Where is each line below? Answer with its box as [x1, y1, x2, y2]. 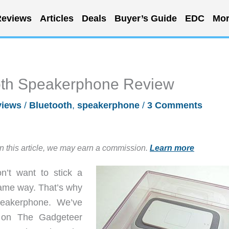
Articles [39, 13, 74, 24]
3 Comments [147, 100, 202, 110]
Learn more [150, 143, 194, 152]
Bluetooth [29, 100, 72, 110]
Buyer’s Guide [114, 13, 177, 24]
